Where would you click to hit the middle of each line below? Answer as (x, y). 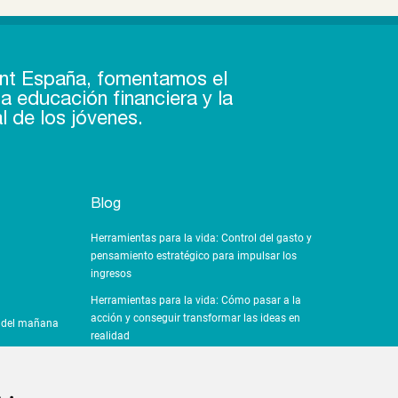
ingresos (111, 273)
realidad (110, 335)
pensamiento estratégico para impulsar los (193, 255)
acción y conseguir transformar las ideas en (195, 318)
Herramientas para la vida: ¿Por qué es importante (211, 362)
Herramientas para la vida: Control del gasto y (201, 238)
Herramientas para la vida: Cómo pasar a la (195, 300)
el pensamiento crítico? (146, 380)
